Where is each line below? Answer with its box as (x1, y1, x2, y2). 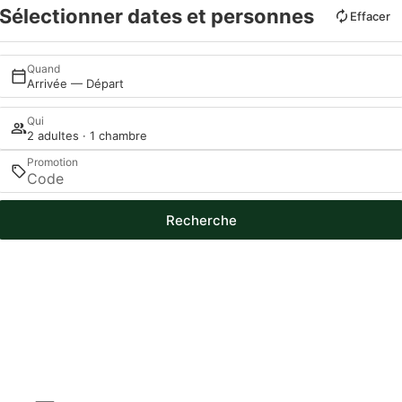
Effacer (350, 9, 390, 23)
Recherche (165, 211, 237, 229)
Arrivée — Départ (27, 75, 124, 91)
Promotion (27, 155, 78, 169)
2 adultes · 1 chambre (27, 127, 147, 143)
